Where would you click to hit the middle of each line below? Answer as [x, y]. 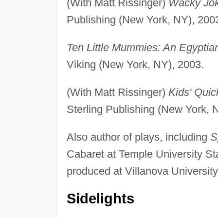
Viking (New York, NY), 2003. [135, 65]
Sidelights [100, 199]
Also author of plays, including [138, 137]
